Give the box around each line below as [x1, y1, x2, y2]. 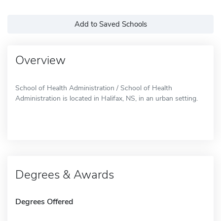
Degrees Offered [15, 196, 73, 207]
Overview [15, 52, 66, 68]
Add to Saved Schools [74, 19, 147, 29]
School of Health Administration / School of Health [15, 83, 172, 93]
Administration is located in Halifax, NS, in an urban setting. [15, 93, 198, 103]
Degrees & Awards [15, 166, 114, 183]
